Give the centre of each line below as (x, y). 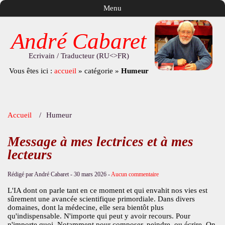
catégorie (98, 71)
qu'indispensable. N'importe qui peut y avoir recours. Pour (99, 216)
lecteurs (30, 155)
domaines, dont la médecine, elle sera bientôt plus (85, 208)
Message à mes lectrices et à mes (100, 142)
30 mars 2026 (90, 175)
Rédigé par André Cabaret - (40, 175)
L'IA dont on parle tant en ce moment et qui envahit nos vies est (107, 191)
